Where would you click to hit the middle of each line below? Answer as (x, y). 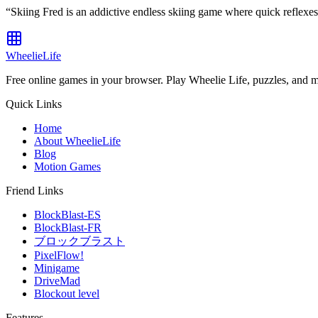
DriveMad (57, 281)
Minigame (57, 268)
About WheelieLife (77, 141)
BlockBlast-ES (67, 215)
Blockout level (67, 294)
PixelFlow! (59, 256)
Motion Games (67, 167)
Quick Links (34, 104)
